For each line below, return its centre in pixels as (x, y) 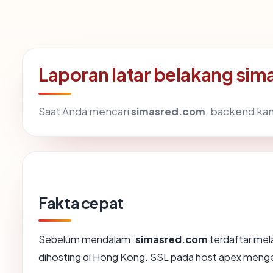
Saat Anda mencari (85, 112)
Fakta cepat (81, 203)
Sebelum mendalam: (87, 239)
